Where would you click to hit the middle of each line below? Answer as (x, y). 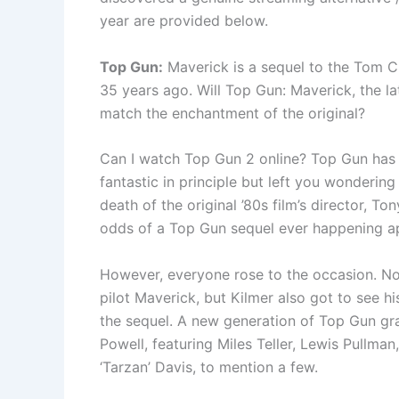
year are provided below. (184, 20)
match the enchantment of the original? (232, 113)
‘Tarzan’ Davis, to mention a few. (209, 366)
